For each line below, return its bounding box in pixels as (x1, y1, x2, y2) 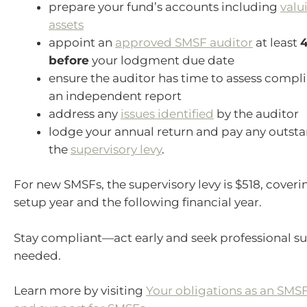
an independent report (49, 88, 182, 103)
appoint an (49, 35, 115, 49)
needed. (14, 248, 61, 262)
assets (49, 17, 84, 32)
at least (253, 35, 300, 49)
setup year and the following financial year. (14, 195, 262, 210)
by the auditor (214, 106, 299, 121)
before (49, 53, 89, 67)
